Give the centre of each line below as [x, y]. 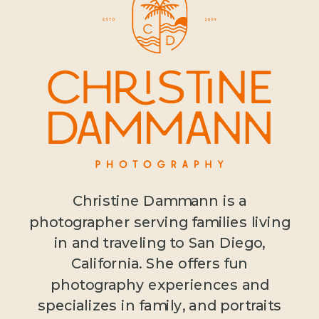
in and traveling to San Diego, [159, 243]
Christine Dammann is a [159, 201]
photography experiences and [159, 285]
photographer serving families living [159, 222]
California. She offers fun [159, 264]
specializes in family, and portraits [159, 305]
